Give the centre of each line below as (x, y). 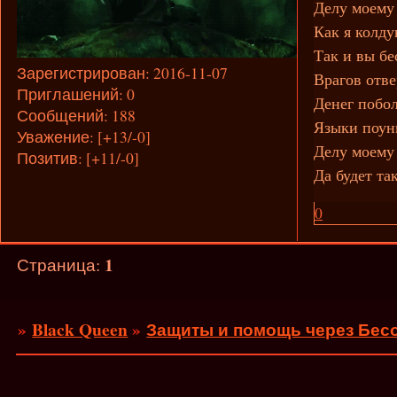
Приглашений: (70, 94)
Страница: (61, 264)
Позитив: (49, 158)
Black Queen (80, 329)
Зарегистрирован (81, 73)
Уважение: (55, 137)
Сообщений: (62, 116)
